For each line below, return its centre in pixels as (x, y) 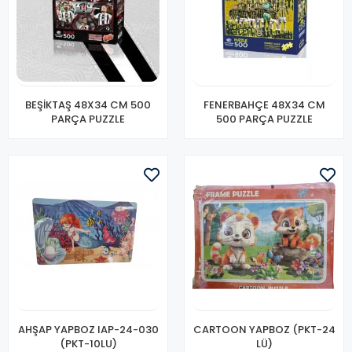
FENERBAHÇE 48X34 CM (264, 105)
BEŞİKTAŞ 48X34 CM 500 (88, 105)
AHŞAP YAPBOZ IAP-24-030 (88, 330)
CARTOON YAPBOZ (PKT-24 (264, 330)
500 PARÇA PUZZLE (264, 119)
